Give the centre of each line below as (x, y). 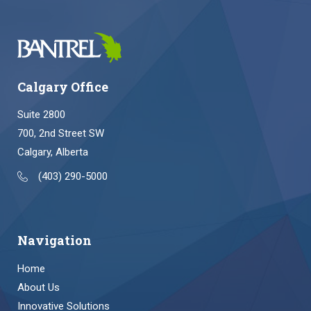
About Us (39, 287)
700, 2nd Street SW (61, 134)
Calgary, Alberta (53, 152)
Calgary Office (63, 86)
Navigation (54, 241)
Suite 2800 (41, 115)
